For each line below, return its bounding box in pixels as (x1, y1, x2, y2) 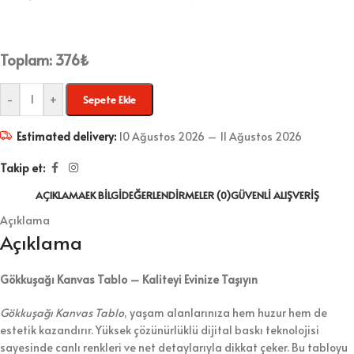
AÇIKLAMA (35, 188, 85, 202)
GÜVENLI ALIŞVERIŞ (230, 188, 319, 202)
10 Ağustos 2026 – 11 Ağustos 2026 (116, 129, 302, 144)
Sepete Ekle (83, 92, 136, 107)
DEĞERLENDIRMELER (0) (121, 188, 231, 202)
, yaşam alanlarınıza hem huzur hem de (124, 305, 327, 320)
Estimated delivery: (17, 129, 116, 144)
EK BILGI (85, 188, 122, 202)
